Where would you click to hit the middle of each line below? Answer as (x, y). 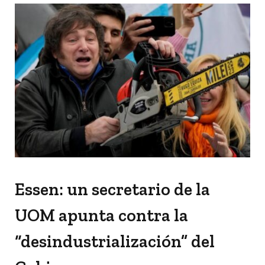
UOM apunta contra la (101, 216)
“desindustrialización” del (115, 242)
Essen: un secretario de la (112, 190)
